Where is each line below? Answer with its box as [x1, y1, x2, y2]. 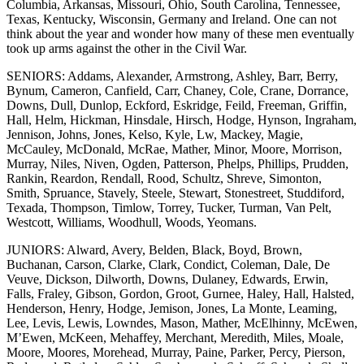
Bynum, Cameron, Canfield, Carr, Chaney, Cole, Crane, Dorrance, [6, 83, 349, 97]
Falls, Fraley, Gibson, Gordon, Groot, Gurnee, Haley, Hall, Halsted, [6, 286, 354, 301]
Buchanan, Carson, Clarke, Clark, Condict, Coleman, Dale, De [6, 257, 330, 271]
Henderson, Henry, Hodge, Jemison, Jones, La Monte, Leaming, [6, 301, 337, 315]
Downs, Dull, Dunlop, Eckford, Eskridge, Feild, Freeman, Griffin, [6, 97, 347, 112]
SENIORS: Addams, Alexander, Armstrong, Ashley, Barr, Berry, [6, 68, 338, 83]
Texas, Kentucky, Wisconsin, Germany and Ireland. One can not [6, 11, 336, 26]
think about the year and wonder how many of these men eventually [6, 26, 354, 41]
